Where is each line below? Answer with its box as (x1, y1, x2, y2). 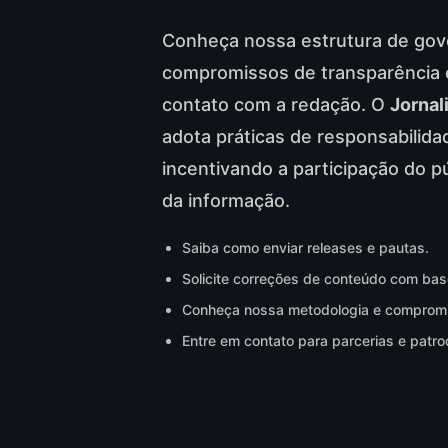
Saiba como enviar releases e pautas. (182, 239, 430, 256)
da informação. (162, 190, 291, 211)
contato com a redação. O (162, 94, 391, 115)
